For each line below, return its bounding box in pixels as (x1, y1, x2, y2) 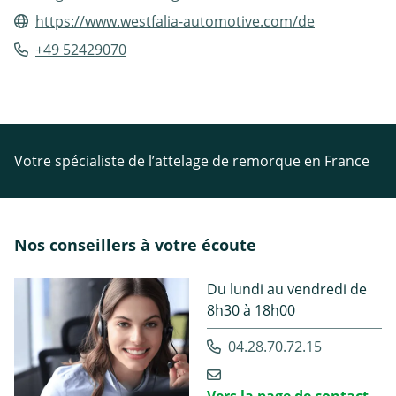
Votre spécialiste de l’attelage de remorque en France (14, 151, 369, 171)
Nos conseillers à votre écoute (14, 234, 256, 256)
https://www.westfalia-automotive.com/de (35, 11, 315, 32)
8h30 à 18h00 (207, 301, 295, 321)
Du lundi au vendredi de (207, 279, 367, 300)
